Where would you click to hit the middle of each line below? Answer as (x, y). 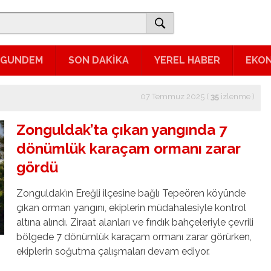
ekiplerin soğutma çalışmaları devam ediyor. (113, 251)
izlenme (235, 96)
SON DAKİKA (99, 60)
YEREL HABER (187, 60)
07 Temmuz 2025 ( (175, 96)
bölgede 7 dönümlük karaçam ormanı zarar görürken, (134, 237)
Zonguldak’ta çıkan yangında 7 (122, 129)
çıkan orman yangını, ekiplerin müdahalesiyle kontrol (131, 207)
